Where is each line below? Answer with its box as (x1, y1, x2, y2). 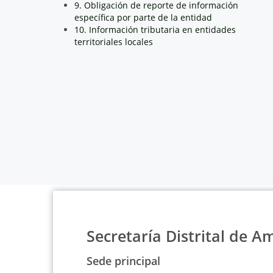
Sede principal (87, 253, 160, 268)
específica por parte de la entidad (74, 11, 212, 23)
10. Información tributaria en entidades (74, 23, 236, 35)
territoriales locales (74, 35, 153, 48)
